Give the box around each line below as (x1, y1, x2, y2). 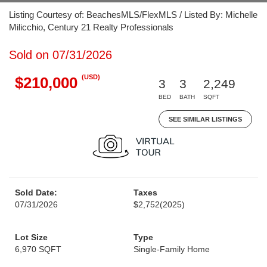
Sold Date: (15, 188, 57, 197)
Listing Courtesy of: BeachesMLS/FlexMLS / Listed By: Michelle (9, 10, 257, 20)
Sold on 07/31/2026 (9, 48, 112, 61)
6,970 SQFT (15, 244, 61, 254)
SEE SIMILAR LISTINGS (169, 116, 242, 123)
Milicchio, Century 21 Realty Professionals (9, 22, 173, 32)
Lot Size (15, 232, 48, 242)
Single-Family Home (133, 244, 210, 254)
